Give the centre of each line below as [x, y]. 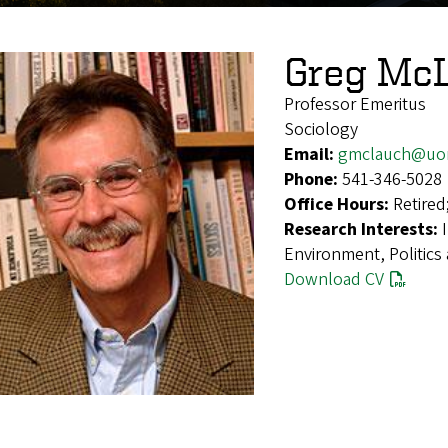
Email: [311, 154]
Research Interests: [363, 229]
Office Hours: [338, 204]
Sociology [321, 129]
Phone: [313, 179]
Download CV [334, 279]
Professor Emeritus [355, 104]
